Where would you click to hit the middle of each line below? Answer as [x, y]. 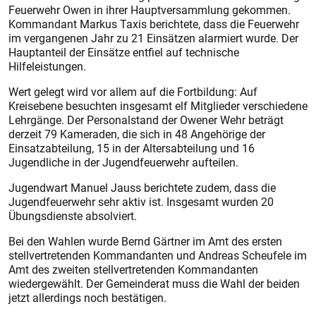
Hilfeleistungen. [47, 66]
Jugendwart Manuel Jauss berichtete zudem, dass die [142, 188]
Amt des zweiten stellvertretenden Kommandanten [133, 269]
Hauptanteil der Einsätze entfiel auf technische [124, 52]
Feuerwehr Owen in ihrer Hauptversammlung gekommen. [150, 10]
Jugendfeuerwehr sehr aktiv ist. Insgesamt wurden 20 [141, 202]
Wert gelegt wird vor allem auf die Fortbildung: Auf [133, 92]
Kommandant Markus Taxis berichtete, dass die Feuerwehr [154, 24]
